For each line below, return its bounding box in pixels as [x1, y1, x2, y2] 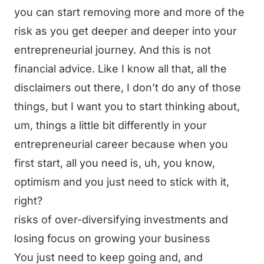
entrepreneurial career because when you [14, 138, 228, 150]
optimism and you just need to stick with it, [14, 176, 229, 188]
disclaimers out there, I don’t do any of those [14, 81, 241, 94]
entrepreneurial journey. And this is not [14, 44, 211, 56]
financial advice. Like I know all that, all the [14, 62, 227, 75]
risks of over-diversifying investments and [14, 213, 228, 226]
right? [14, 194, 42, 207]
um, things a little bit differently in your [14, 119, 207, 131]
